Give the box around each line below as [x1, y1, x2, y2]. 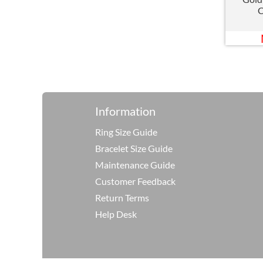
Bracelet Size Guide [95, 143, 173, 154]
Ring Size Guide [95, 126, 157, 138]
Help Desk [95, 208, 137, 220]
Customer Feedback [95, 176, 176, 187]
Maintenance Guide [95, 159, 175, 171]
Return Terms [95, 192, 149, 204]
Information [95, 104, 156, 119]
